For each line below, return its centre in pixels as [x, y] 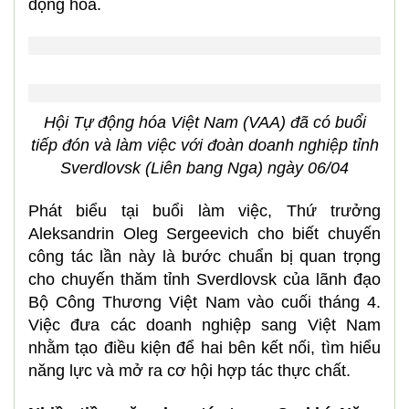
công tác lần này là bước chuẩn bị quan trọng [204, 257]
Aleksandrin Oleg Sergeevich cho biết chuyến [204, 234]
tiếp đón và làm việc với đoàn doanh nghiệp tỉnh [204, 145]
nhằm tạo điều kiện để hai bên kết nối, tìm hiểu [204, 348]
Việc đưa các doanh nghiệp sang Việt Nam [204, 325]
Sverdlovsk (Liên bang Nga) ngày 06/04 [204, 168]
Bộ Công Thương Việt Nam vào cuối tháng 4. [204, 302]
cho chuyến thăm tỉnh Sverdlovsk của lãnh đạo [204, 279]
